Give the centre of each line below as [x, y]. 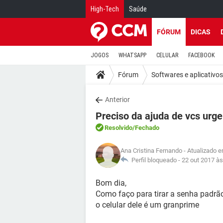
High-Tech [105, 9]
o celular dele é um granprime [147, 205]
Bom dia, [111, 183]
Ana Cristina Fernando [151, 151]
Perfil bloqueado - [155, 160]
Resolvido [118, 128]
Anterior [117, 100]
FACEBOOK [201, 55]
